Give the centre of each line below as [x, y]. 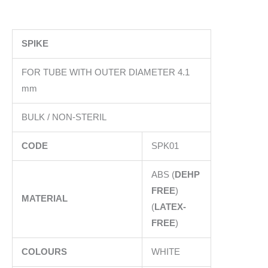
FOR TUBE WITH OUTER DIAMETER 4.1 [105, 72]
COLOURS [44, 252]
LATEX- [170, 207]
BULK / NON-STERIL [64, 117]
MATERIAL [44, 198]
